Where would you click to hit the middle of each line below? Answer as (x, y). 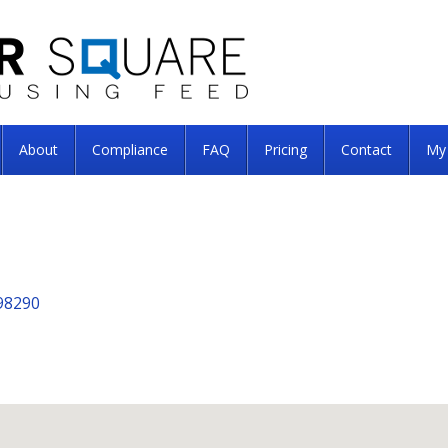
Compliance (130, 149)
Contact (366, 149)
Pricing (285, 149)
